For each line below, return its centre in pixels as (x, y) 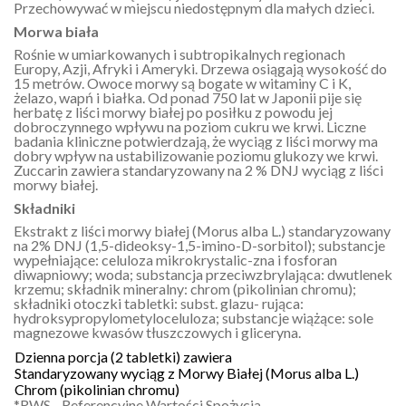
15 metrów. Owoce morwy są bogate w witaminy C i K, (182, 83)
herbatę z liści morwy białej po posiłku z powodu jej (173, 112)
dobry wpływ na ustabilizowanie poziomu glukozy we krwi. (196, 156)
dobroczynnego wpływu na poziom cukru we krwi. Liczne (190, 127)
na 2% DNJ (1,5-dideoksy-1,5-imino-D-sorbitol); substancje (199, 246)
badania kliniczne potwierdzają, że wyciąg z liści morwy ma (196, 141)
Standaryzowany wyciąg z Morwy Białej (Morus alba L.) (187, 373)
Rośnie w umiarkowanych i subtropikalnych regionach (179, 54)
